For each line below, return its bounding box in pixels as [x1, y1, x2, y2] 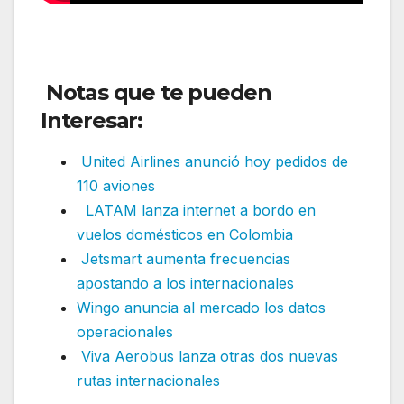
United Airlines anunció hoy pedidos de [77, 152, 348, 171]
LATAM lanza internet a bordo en [81, 201, 316, 220]
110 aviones [77, 177, 155, 196]
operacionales [77, 323, 173, 342]
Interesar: [41, 106, 143, 133]
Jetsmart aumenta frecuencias [81, 250, 290, 269]
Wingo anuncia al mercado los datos [77, 298, 326, 317]
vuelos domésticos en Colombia [77, 225, 293, 244]
